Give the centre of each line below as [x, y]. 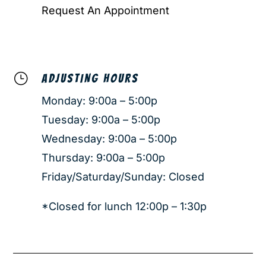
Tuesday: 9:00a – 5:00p [101, 119]
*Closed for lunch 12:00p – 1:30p [124, 206]
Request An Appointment [105, 10]
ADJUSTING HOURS [90, 78]
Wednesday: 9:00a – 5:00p [109, 138]
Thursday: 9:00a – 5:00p [103, 157]
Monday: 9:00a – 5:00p [99, 100]
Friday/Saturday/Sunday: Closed [123, 176]
